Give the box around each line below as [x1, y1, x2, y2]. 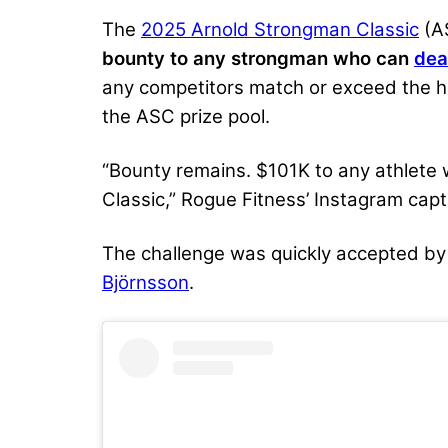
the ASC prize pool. [102, 104, 270, 128]
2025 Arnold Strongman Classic [141, 17, 419, 41]
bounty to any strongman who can [102, 46, 414, 70]
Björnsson [102, 270, 189, 294]
